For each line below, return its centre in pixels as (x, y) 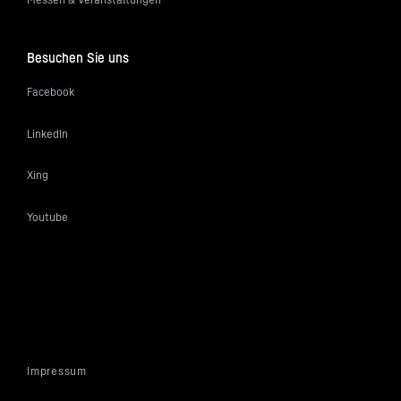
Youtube (47, 217)
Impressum (57, 371)
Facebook (51, 92)
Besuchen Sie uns (78, 57)
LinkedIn (47, 133)
